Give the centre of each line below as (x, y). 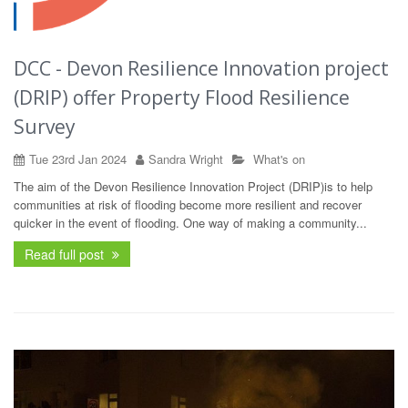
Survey (45, 126)
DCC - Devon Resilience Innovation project (201, 68)
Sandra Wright (186, 158)
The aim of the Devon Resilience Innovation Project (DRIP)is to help (193, 186)
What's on (279, 158)
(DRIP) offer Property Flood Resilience (182, 97)
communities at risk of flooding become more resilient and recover (188, 204)
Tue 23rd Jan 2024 (78, 158)
